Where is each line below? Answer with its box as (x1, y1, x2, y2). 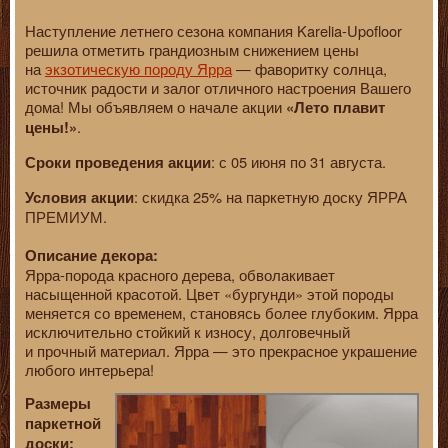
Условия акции (25, 186, 134, 208)
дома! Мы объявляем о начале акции (25, 96, 286, 118)
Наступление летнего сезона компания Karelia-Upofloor (25, 20, 402, 42)
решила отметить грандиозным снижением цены (25, 39, 359, 61)
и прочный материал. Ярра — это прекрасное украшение (25, 339, 417, 361)
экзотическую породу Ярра (45, 58, 232, 80)
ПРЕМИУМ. (25, 205, 107, 227)
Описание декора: (25, 244, 158, 266)
